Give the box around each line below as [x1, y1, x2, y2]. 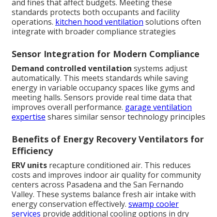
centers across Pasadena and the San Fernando [12, 179, 184, 190]
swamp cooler [128, 198, 179, 209]
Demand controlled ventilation [12, 62, 132, 74]
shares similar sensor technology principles [46, 111, 205, 122]
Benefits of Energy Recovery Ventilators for [12, 133, 204, 145]
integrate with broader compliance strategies [12, 26, 176, 37]
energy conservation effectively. [12, 198, 128, 209]
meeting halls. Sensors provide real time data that [12, 92, 192, 103]
